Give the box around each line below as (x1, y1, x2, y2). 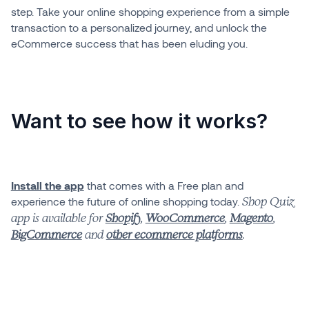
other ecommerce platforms (106, 228, 243, 241)
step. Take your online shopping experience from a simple (10, 4, 290, 18)
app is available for (10, 211, 106, 225)
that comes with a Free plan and (83, 178, 243, 192)
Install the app (10, 178, 84, 192)
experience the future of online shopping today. (10, 194, 242, 208)
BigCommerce (10, 228, 82, 241)
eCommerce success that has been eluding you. (10, 36, 248, 50)
